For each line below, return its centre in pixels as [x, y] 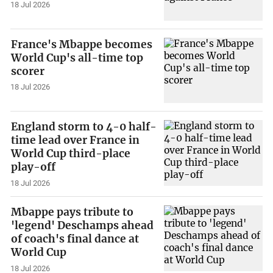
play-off [34, 167]
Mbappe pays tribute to [73, 212]
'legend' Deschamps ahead [83, 225]
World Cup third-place [71, 154]
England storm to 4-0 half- [84, 127]
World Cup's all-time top [77, 58]
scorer [28, 71]
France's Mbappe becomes [82, 44]
